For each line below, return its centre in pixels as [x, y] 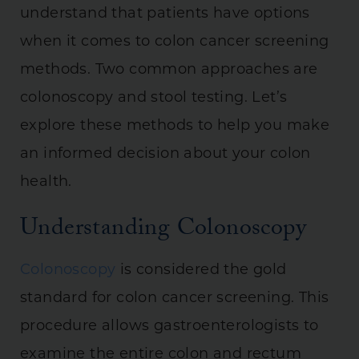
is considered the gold [201, 270]
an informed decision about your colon [165, 154]
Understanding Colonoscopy [163, 230]
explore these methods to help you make [175, 126]
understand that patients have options [165, 14]
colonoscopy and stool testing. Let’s [154, 98]
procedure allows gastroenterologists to [169, 326]
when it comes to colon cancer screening [175, 42]
